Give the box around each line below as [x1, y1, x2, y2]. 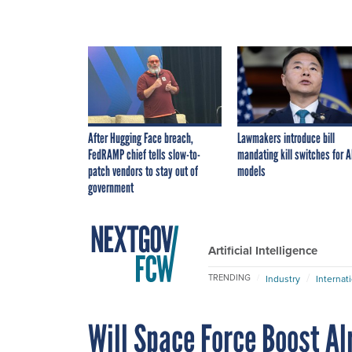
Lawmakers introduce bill [237, 129, 335, 147]
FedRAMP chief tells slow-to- [88, 145, 200, 163]
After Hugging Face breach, [88, 129, 193, 147]
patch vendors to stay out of [88, 162, 198, 180]
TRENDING [208, 271, 251, 284]
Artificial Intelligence [208, 241, 317, 259]
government [88, 178, 134, 196]
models [237, 162, 266, 180]
